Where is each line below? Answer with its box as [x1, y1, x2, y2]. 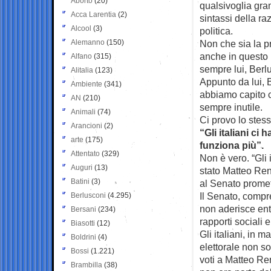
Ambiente [71, 79, 102, 88]
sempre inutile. [200, 101, 263, 113]
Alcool [71, 24, 91, 33]
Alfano [71, 51, 92, 60]
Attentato [71, 149, 100, 158]
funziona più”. [200, 139, 264, 151]
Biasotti [71, 218, 95, 227]
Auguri [71, 163, 93, 172]
